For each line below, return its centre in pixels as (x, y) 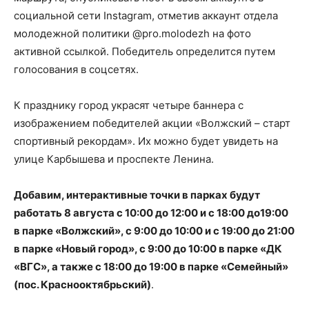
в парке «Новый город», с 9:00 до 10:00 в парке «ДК (148, 249)
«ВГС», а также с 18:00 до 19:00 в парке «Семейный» (151, 267)
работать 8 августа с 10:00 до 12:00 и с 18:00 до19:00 (151, 213)
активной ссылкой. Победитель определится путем (144, 51)
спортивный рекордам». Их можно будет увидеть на (146, 141)
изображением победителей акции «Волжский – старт (152, 123)
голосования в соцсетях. (76, 69)
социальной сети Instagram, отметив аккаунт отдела (146, 16)
